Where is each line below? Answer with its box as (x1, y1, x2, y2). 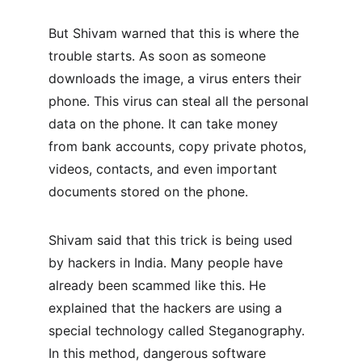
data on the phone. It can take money (48, 116, 282, 132)
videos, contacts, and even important (48, 161, 281, 177)
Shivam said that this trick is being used (48, 232, 297, 248)
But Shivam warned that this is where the (48, 25, 303, 41)
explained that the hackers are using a (48, 300, 286, 316)
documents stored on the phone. (48, 183, 248, 200)
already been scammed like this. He (48, 277, 270, 293)
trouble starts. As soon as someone (48, 48, 270, 64)
